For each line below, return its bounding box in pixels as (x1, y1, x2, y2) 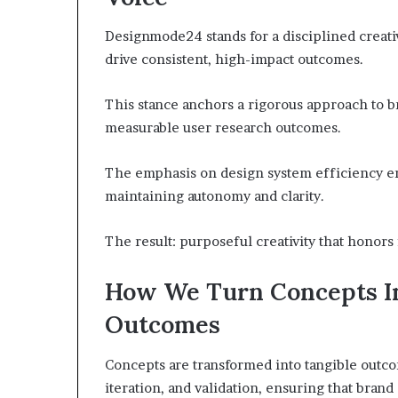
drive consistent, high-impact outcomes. (105, 51, 363, 68)
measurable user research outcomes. (105, 119, 341, 136)
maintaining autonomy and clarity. (105, 187, 324, 204)
